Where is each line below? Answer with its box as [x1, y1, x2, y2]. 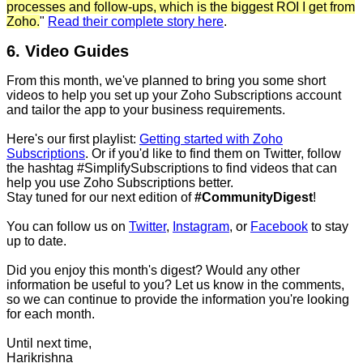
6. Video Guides [6, 42, 129, 61]
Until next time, [6, 336, 92, 351]
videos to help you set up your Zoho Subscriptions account [6, 88, 341, 103]
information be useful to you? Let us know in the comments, [6, 278, 344, 293]
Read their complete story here [48, 15, 224, 29]
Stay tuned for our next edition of [6, 190, 194, 205]
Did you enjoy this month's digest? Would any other [6, 263, 300, 278]
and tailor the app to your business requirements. [6, 103, 285, 117]
